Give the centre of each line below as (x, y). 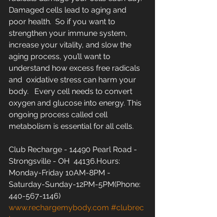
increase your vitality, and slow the (72, 45)
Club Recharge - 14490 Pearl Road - (74, 149)
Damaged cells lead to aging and (69, 10)
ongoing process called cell (60, 114)
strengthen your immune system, (69, 33)
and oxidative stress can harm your (73, 79)
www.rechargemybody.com (59, 207)
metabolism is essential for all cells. (71, 126)
